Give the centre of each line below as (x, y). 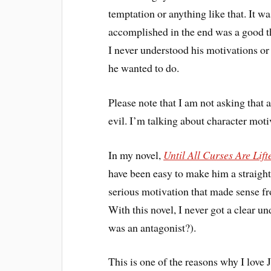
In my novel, (136, 155)
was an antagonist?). (152, 227)
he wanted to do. (144, 68)
